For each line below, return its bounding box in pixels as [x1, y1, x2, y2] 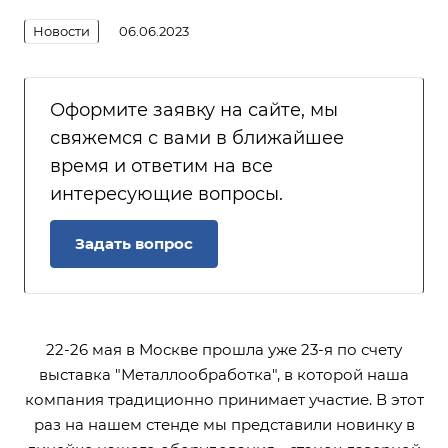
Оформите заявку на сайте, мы [50, 98, 338, 121]
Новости [33, 22, 90, 39]
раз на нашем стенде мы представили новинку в [33, 414, 415, 434]
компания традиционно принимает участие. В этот [24, 389, 424, 409]
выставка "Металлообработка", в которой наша [39, 364, 409, 384]
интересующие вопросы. [50, 182, 283, 205]
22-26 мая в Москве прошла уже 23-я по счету [46, 339, 402, 359]
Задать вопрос [75, 233, 193, 253]
